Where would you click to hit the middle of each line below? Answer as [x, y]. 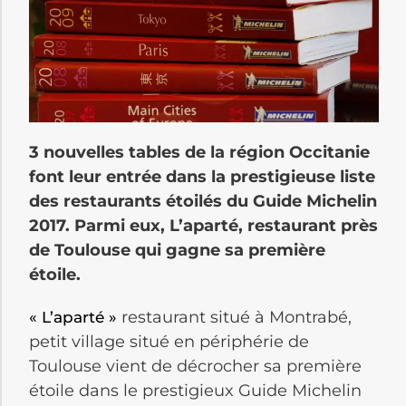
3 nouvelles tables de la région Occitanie [199, 152]
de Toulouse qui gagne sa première [177, 250]
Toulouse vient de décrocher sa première [195, 366]
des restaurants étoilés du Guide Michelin [203, 201]
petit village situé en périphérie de [169, 341]
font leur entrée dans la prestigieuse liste [202, 176]
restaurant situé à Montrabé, [234, 317]
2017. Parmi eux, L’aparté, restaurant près [203, 225]
